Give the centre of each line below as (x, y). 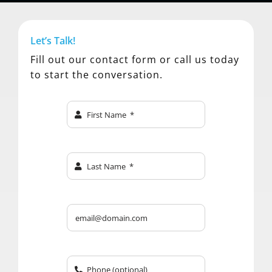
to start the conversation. (96, 75)
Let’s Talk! (53, 41)
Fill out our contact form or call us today (134, 60)
